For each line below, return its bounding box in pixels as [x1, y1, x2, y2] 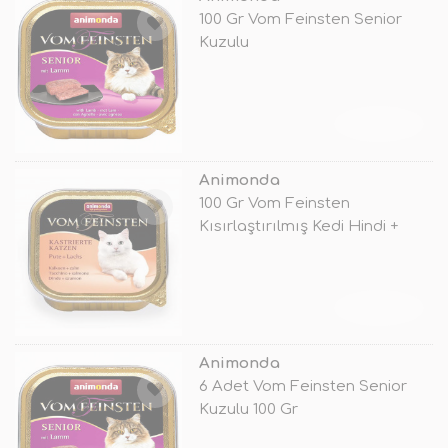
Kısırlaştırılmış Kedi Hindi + [198, 217, 399, 235]
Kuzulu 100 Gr [198, 400, 298, 418]
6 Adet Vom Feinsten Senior [198, 377, 407, 395]
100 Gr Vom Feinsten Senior [198, 11, 402, 29]
